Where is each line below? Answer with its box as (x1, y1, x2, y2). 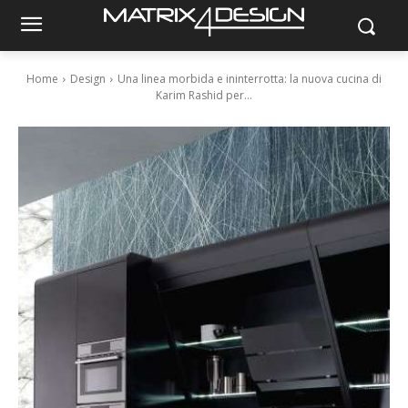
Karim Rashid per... (156, 87, 252, 103)
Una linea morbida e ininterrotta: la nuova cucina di (117, 71, 382, 87)
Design (70, 71, 106, 87)
